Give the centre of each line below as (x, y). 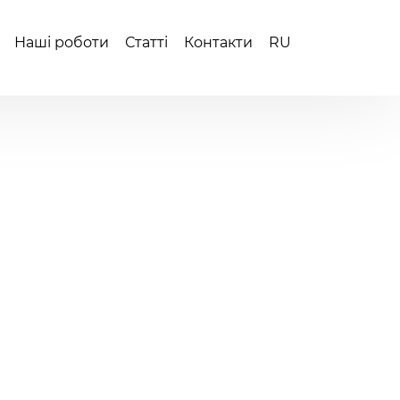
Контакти (218, 42)
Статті (146, 42)
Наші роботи (62, 42)
